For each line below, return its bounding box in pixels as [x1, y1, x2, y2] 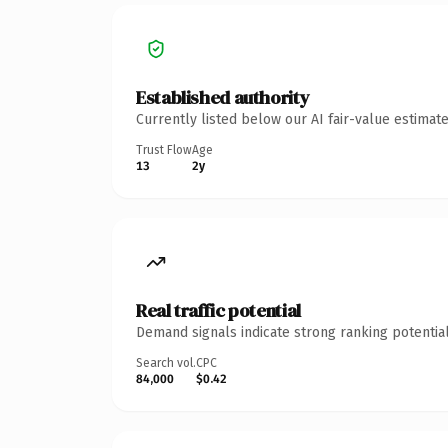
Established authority [136, 84, 310, 110]
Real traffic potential [136, 297, 301, 323]
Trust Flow [136, 142, 192, 157]
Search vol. [136, 355, 196, 370]
